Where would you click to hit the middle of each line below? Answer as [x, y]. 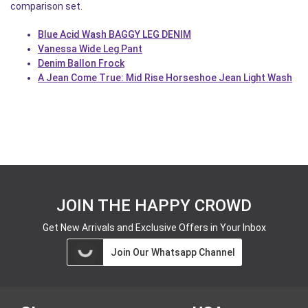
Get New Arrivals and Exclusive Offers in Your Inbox [154, 227]
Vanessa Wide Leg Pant [90, 48]
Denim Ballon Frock [81, 63]
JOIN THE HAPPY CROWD [154, 205]
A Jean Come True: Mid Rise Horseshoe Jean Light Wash [165, 77]
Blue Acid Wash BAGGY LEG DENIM [114, 34]
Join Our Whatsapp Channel [173, 252]
